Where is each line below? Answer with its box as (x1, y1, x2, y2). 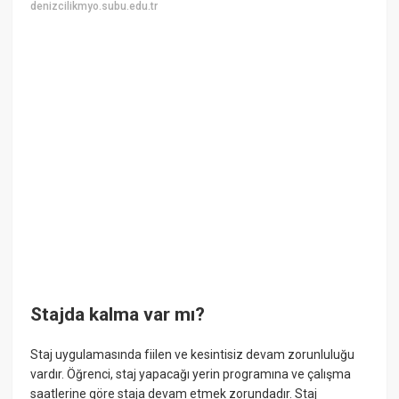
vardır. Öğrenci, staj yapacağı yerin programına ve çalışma (30, 367, 352, 382)
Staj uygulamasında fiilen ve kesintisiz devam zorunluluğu (30, 347, 355, 362)
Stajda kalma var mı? (30, 303, 206, 325)
